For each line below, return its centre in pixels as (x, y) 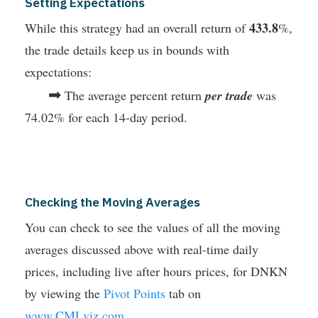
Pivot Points (135, 293)
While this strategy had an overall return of (137, 27)
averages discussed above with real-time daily (142, 249)
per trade (229, 95)
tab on (183, 293)
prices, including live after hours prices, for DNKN (156, 271)
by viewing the (64, 293)
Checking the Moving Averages (113, 202)
